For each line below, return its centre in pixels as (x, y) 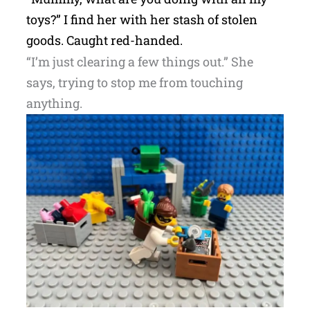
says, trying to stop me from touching (134, 82)
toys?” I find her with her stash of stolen (142, 19)
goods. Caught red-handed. (104, 40)
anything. (54, 103)
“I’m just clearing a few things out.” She (139, 61)
